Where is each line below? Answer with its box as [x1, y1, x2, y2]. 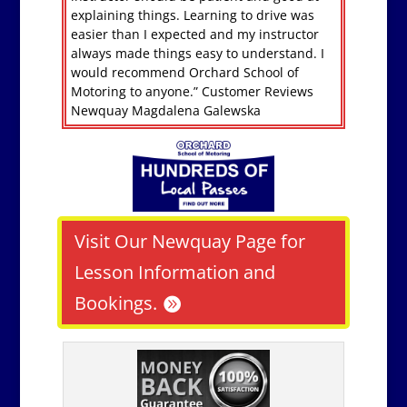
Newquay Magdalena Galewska [70, 102, 261, 120]
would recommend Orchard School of [70, 64, 299, 82]
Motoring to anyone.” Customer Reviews [70, 83, 313, 101]
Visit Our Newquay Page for [74, 228, 305, 253]
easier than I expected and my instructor [70, 25, 319, 44]
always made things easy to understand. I [70, 45, 324, 63]
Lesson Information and [74, 259, 275, 284]
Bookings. [74, 290, 157, 315]
